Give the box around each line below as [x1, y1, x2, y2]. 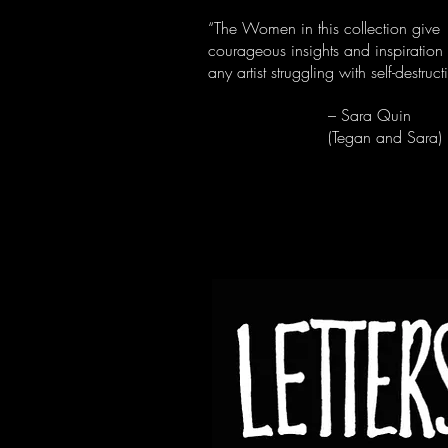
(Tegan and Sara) [208, 126, 442, 148]
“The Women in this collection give [208, 17, 440, 39]
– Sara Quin [208, 104, 411, 126]
